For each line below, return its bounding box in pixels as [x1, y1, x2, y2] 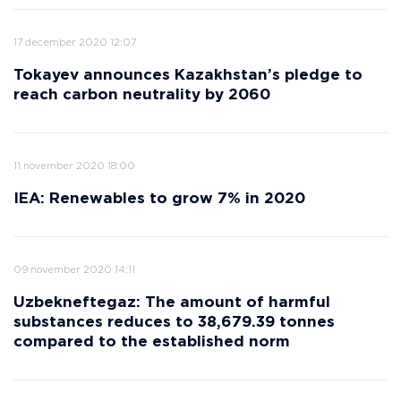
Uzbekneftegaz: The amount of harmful [13, 296, 330, 310]
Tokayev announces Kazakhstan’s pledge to [13, 69, 363, 82]
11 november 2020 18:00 [13, 162, 135, 171]
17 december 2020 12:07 [13, 38, 136, 47]
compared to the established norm [13, 336, 290, 349]
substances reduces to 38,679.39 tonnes [13, 316, 335, 329]
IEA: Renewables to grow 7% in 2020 [13, 192, 305, 206]
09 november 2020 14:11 [13, 266, 135, 275]
